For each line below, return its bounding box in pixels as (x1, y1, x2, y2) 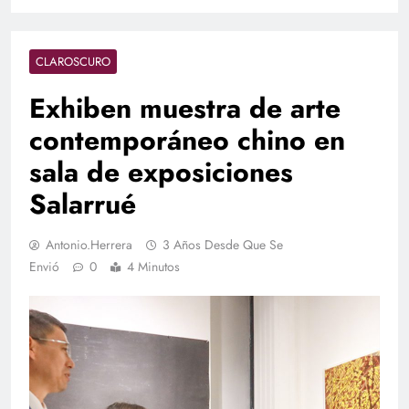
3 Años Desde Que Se (163, 236, 283, 255)
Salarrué (29, 184, 136, 225)
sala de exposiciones (29, 152, 293, 193)
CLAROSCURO (36, 53, 110, 71)
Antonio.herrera (46, 236, 132, 255)
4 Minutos (127, 257, 180, 277)
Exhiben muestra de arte (29, 89, 341, 129)
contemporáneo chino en (29, 121, 345, 161)
